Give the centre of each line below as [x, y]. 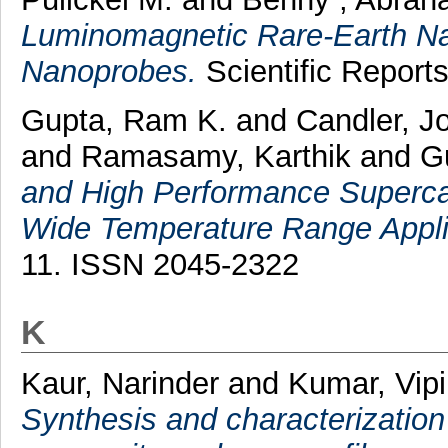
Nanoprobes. [108, 71]
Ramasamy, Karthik [220, 156]
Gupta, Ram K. [128, 120]
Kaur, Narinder [124, 383]
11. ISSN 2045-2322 [159, 264]
